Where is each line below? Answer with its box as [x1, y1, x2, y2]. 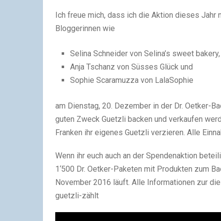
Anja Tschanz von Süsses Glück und [70, 62, 193, 72]
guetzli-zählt [55, 191, 99, 201]
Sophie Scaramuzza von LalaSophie [70, 75, 194, 85]
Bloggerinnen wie [55, 24, 115, 33]
